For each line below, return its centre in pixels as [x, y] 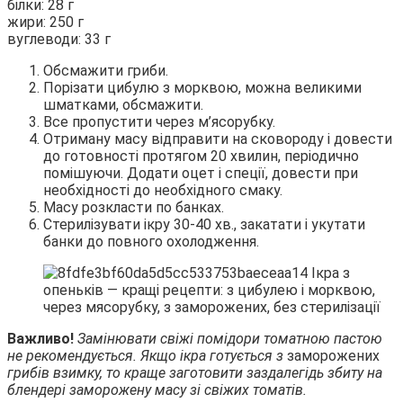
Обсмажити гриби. [106, 71]
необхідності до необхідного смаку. [163, 191]
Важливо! [42, 339]
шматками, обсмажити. [123, 105]
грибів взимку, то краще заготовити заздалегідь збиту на [195, 373]
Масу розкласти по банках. [134, 208]
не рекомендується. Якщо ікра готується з [147, 356]
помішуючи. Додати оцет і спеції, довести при [201, 174]
